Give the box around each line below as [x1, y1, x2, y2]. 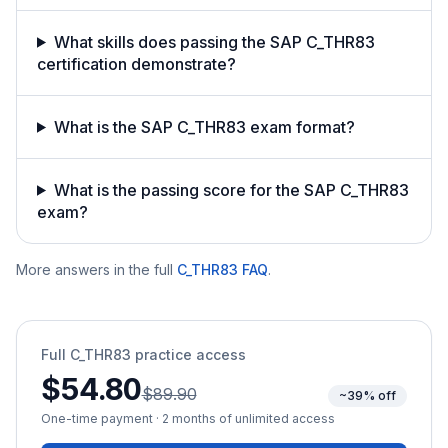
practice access [131, 345, 246, 363]
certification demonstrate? [37, 53, 236, 74]
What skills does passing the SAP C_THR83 [53, 31, 375, 52]
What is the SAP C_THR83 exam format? [53, 116, 355, 137]
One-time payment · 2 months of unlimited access [41, 410, 335, 426]
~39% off [339, 387, 396, 403]
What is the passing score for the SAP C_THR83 [53, 179, 409, 200]
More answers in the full [16, 260, 173, 278]
